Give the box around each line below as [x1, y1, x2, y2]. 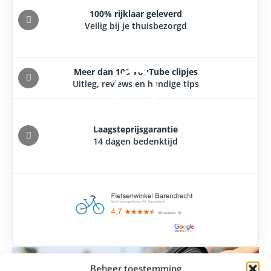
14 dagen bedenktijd [93, 135, 178, 148]
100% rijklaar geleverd [89, 8, 182, 20]
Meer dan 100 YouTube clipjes [73, 65, 198, 77]
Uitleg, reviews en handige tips [72, 77, 199, 90]
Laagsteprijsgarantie [93, 123, 178, 135]
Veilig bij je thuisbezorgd [84, 20, 187, 32]
